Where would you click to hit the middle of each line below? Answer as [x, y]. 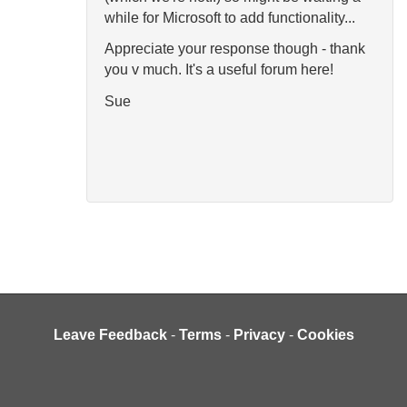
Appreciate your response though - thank [235, 49]
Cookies [325, 335]
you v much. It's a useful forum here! [219, 70]
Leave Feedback [110, 335]
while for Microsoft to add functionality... [230, 17]
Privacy [259, 335]
